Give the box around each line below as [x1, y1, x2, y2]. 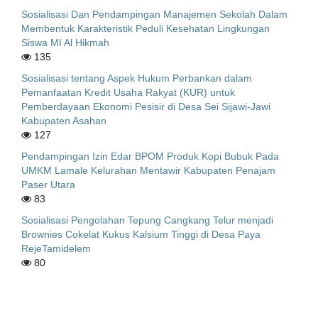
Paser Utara [21, 178, 75, 190]
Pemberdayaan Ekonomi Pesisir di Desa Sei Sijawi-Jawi [21, 100, 270, 112]
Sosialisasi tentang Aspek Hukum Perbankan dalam [21, 72, 252, 84]
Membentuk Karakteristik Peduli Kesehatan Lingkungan [21, 22, 270, 34]
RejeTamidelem [21, 242, 91, 254]
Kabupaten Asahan [21, 114, 106, 126]
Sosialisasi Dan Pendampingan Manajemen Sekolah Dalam [21, 8, 287, 20]
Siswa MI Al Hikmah [21, 36, 109, 48]
